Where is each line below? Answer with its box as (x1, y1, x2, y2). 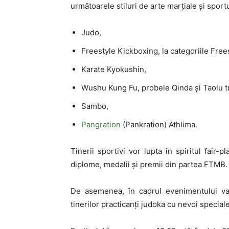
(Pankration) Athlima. (121, 119, 197, 129)
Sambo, (81, 101, 108, 111)
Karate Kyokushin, (81, 64, 146, 74)
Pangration (81, 119, 121, 129)
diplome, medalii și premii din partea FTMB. (71, 159, 227, 169)
